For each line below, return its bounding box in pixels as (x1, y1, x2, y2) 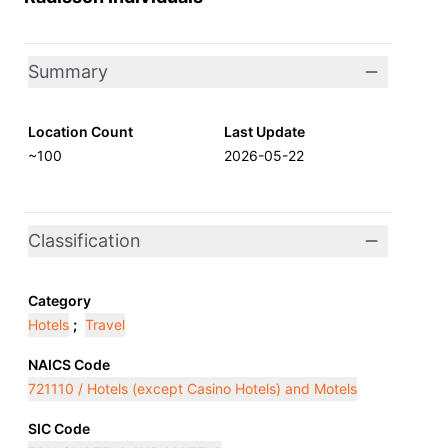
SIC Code (28, 420, 90, 437)
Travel (85, 316, 125, 333)
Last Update (224, 123, 305, 140)
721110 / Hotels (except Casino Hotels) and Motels (28, 380, 357, 397)
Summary (28, 61, 108, 82)
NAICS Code (28, 356, 110, 373)
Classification (28, 230, 141, 251)
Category (28, 292, 91, 309)
